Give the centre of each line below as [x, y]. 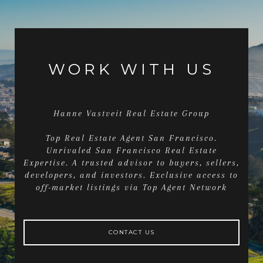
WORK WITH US [131, 69]
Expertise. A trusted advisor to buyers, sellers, [131, 163]
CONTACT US [131, 232]
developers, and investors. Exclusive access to [131, 175]
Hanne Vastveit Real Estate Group [131, 113]
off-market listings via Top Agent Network [131, 187]
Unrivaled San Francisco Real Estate [131, 150]
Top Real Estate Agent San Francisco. [131, 138]
